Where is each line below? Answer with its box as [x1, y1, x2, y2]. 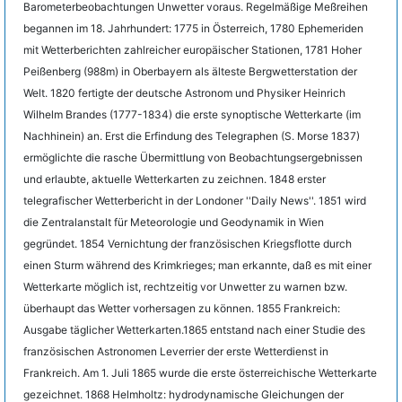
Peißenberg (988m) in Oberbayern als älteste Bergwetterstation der [23, 65, 357, 78]
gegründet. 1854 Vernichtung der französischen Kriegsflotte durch [23, 237, 352, 250]
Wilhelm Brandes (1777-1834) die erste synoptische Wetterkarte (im [23, 108, 361, 121]
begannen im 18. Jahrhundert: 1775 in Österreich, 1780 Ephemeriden [23, 22, 363, 35]
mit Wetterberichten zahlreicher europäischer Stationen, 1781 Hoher [23, 43, 362, 57]
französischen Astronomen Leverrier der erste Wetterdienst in [23, 345, 328, 358]
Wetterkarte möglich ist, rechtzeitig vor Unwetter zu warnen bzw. [23, 280, 347, 293]
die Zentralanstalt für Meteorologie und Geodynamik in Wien [23, 215, 324, 229]
